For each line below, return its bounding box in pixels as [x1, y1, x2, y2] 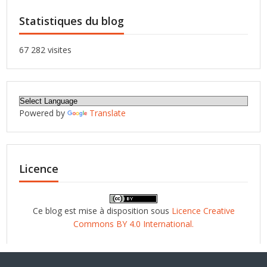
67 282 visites [19, 44, 72, 56]
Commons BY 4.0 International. [73, 218, 194, 230]
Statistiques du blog [19, 14, 125, 29]
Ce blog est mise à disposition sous [32, 205, 172, 217]
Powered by [19, 107, 68, 119]
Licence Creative [171, 205, 235, 217]
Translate [89, 107, 126, 119]
